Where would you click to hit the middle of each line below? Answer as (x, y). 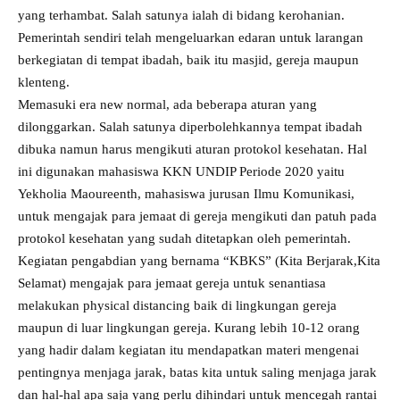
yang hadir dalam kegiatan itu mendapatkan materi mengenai (188, 350)
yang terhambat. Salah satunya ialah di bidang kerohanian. (181, 15)
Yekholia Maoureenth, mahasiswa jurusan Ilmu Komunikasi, (186, 194)
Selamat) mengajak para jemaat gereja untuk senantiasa (172, 283)
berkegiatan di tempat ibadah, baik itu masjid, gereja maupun (188, 60)
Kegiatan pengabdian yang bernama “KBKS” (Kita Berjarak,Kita (199, 261)
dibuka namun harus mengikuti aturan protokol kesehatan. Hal (192, 149)
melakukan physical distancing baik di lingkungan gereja (177, 305)
